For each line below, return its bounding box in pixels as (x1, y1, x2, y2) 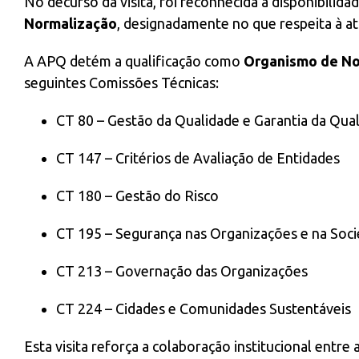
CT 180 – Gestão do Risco (56, 188, 219, 204)
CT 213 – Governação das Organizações (56, 263, 308, 279)
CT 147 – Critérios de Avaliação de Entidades (56, 150, 340, 166)
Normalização (24, 15, 117, 31)
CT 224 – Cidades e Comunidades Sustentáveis (56, 301, 351, 317)
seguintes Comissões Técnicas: (24, 75, 219, 91)
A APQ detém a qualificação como (24, 53, 244, 69)
